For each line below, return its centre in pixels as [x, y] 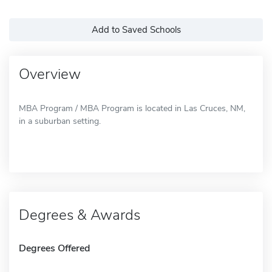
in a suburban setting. [60, 121]
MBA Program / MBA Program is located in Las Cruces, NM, [132, 108]
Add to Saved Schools [136, 29]
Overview [50, 74]
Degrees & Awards [80, 215]
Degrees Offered [54, 248]
